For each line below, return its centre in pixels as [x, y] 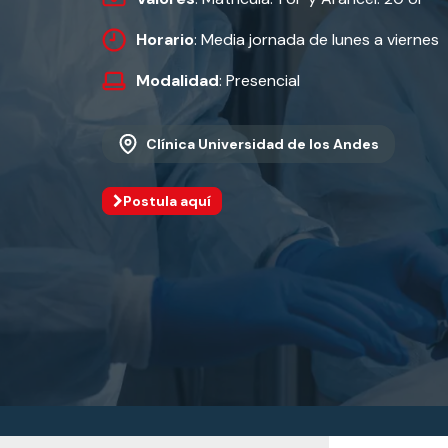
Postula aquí [167, 201]
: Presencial [259, 80]
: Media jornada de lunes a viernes [316, 39]
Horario [165, 39]
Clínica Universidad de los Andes [262, 144]
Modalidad [177, 80]
